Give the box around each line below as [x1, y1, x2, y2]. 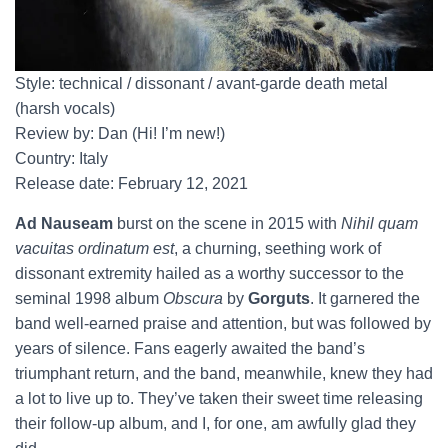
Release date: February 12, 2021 [15, 175, 248, 193]
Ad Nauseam [15, 215, 113, 233]
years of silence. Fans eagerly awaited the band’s [15, 340, 365, 358]
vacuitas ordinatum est [15, 240, 174, 258]
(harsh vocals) [15, 100, 115, 118]
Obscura [163, 290, 223, 308]
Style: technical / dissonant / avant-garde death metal [15, 75, 388, 93]
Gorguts [248, 290, 310, 308]
